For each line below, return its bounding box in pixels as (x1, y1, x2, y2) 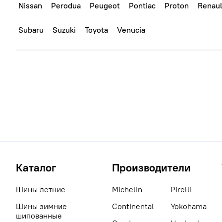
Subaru (18, 25, 44, 35)
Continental (112, 202, 155, 211)
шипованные (16, 211, 62, 221)
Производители (112, 161, 191, 175)
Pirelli (170, 185, 192, 194)
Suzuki (53, 25, 76, 35)
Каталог (16, 161, 56, 175)
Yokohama (170, 202, 207, 211)
